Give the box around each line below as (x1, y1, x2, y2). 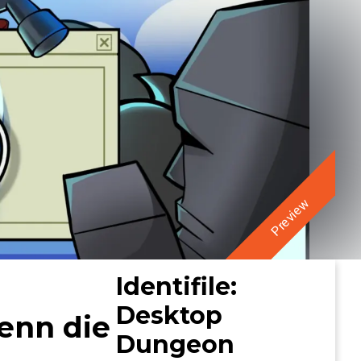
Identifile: (116, 272, 237, 301)
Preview (268, 195, 312, 239)
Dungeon (116, 330, 234, 359)
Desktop (116, 301, 222, 330)
